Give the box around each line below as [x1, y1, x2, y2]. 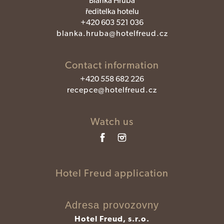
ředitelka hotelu [85, 6, 139, 16]
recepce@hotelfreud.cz [67, 85, 157, 95]
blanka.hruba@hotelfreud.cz [56, 28, 168, 38]
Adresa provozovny [65, 199, 159, 211]
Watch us [90, 115, 133, 128]
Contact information [65, 59, 159, 71]
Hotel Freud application [55, 167, 168, 179]
